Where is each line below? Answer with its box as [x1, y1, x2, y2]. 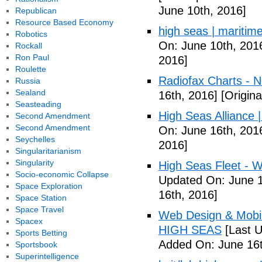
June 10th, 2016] [158, 4, 246, 17]
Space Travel [15, 205, 64, 214]
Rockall [15, 41, 42, 50]
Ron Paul [15, 53, 49, 62]
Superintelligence [15, 251, 79, 261]
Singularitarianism [15, 146, 81, 156]
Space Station [15, 193, 67, 202]
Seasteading [15, 99, 61, 109]
